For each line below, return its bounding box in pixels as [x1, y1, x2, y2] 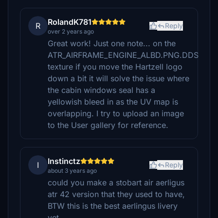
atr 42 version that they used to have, [48, 189, 185, 199]
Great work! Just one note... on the [48, 38, 176, 48]
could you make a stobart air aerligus [48, 178, 184, 187]
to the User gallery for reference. [48, 120, 168, 130]
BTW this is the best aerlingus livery [48, 201, 178, 211]
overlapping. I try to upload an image [48, 109, 184, 118]
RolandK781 [48, 17, 91, 27]
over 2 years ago [48, 28, 94, 35]
